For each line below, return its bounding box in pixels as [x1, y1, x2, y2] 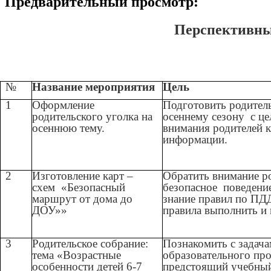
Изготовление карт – [32, 169, 134, 183]
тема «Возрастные [32, 249, 122, 262]
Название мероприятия [32, 80, 155, 94]
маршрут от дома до [32, 192, 133, 206]
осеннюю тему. [32, 122, 105, 135]
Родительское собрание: [32, 237, 149, 250]
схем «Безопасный [32, 181, 126, 194]
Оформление [32, 99, 95, 112]
